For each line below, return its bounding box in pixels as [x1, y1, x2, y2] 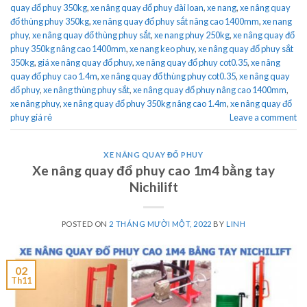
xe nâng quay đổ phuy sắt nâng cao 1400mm [93, 15, 259, 27]
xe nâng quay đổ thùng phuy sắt [32, 29, 151, 40]
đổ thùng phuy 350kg [10, 15, 89, 27]
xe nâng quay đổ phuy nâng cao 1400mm [133, 84, 286, 95]
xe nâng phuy [10, 97, 60, 109]
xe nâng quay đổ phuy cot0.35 [136, 56, 247, 68]
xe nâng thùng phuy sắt [43, 84, 130, 95]
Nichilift [129, 179, 178, 195]
